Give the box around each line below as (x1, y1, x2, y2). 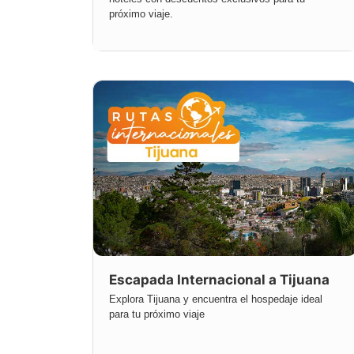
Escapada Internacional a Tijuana (109, 272, 330, 288)
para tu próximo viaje (109, 308, 205, 321)
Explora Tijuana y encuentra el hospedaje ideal (109, 293, 322, 306)
